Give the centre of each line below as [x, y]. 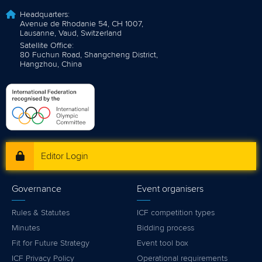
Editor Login [65, 156]
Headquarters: [45, 15]
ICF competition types [176, 213]
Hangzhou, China [51, 65]
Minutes [26, 228]
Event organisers [170, 189]
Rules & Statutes [41, 213]
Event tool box [163, 244]
